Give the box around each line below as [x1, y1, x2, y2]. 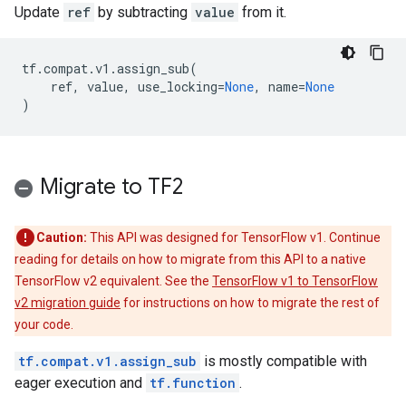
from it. [238, 4, 286, 21]
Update [14, 4, 63, 21]
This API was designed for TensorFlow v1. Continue [87, 230, 381, 245]
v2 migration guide [14, 295, 121, 310]
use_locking [138, 78, 217, 95]
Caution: [36, 230, 87, 245]
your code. [14, 317, 73, 332]
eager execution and [14, 374, 146, 391]
